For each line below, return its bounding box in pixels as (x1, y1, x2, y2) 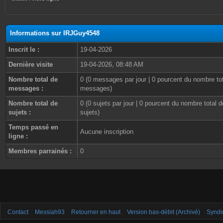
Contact (7, 209, 28, 216)
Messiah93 (35, 209, 65, 216)
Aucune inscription (80, 128, 133, 135)
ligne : (8, 132, 28, 140)
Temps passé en (8, 123, 58, 131)
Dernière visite (8, 61, 53, 68)
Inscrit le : (8, 46, 39, 53)
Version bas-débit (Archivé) (127, 209, 200, 216)
